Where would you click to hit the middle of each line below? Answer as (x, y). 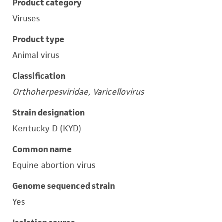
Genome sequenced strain (64, 186)
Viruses (26, 18)
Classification (39, 76)
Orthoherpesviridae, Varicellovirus (78, 92)
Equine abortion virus (54, 165)
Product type (38, 39)
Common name (42, 149)
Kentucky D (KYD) (47, 128)
